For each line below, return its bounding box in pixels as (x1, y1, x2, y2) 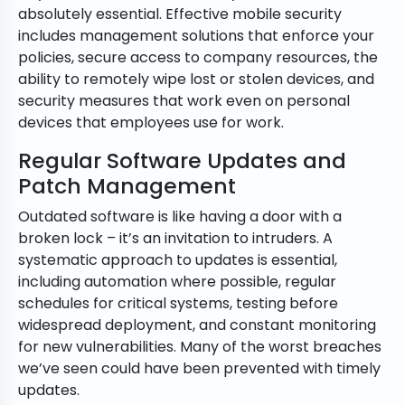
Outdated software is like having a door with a (18, 206, 342, 228)
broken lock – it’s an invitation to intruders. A (18, 228, 333, 250)
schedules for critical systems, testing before (18, 293, 338, 315)
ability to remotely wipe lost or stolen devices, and (18, 69, 374, 90)
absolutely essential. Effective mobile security (18, 4, 342, 25)
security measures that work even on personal (18, 90, 350, 112)
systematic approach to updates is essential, (18, 250, 337, 271)
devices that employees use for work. (18, 112, 284, 134)
